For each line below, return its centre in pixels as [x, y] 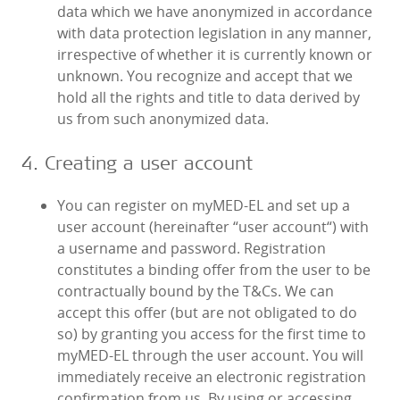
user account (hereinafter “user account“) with [213, 227]
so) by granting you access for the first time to [212, 334]
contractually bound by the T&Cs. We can [196, 292]
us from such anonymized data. [163, 119]
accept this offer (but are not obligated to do [207, 313]
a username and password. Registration [192, 249]
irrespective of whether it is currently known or [215, 55]
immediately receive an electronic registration [212, 377]
